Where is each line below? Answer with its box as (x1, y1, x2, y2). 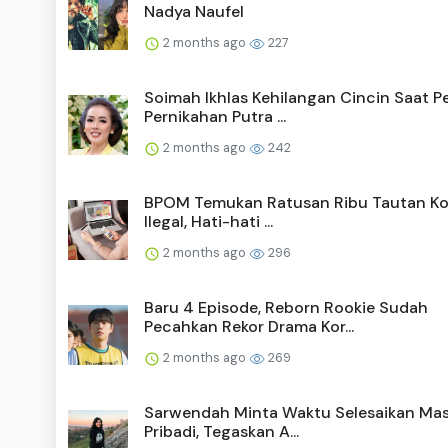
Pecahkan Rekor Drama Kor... (144, 316, 354, 338)
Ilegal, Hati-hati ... (144, 211, 273, 233)
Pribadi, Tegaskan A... (144, 421, 299, 443)
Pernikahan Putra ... (144, 106, 286, 128)
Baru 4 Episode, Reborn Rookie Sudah (144, 297, 428, 319)
